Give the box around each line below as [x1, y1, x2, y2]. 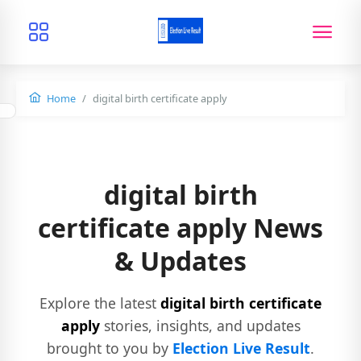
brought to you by [47, 338, 172, 358]
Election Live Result [172, 338, 310, 358]
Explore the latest [39, 293, 160, 313]
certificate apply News [38, 210, 323, 246]
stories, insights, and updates [99, 315, 301, 335]
